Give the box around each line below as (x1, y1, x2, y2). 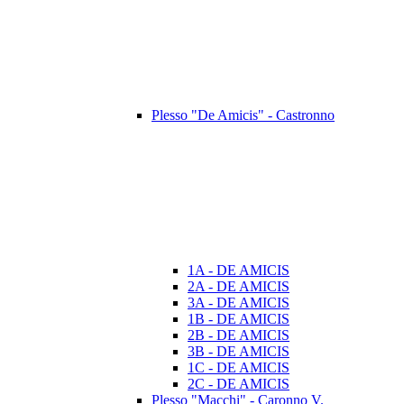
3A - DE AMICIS (188, 295, 289, 311)
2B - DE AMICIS (188, 327, 289, 344)
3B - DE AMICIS (188, 344, 289, 360)
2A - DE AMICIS (188, 279, 289, 295)
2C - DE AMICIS (188, 376, 289, 392)
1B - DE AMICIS (188, 311, 289, 327)
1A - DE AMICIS (188, 262, 289, 279)
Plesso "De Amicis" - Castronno (151, 107, 335, 124)
